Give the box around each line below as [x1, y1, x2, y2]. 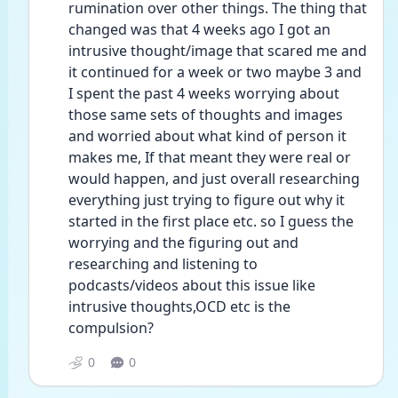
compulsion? [68, 318, 154, 338]
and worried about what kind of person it [68, 126, 346, 146]
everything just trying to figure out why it [68, 190, 345, 210]
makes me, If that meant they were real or [68, 147, 351, 167]
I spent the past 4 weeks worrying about [68, 84, 339, 103]
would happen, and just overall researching [68, 169, 360, 188]
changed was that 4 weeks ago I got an [68, 20, 330, 39]
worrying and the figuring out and [68, 233, 298, 252]
